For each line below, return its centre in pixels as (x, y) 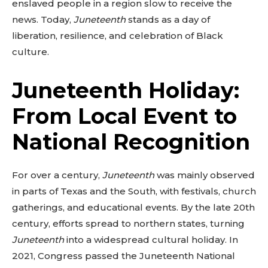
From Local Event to (124, 116)
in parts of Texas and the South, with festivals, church (134, 191)
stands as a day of (168, 19)
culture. (31, 52)
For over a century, (57, 175)
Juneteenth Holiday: (126, 90)
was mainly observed (205, 175)
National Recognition (131, 142)
